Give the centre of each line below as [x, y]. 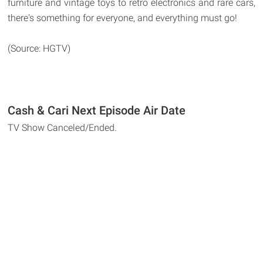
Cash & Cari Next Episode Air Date [97, 110]
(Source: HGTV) [39, 48]
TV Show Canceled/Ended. [63, 128]
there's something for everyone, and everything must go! [123, 18]
